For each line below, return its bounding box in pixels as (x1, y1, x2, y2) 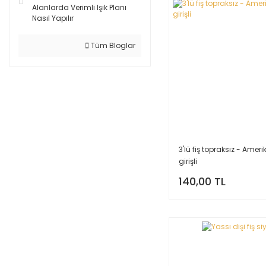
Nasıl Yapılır (32, 13, 74, 23)
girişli (178, 156, 197, 166)
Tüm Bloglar (88, 40, 135, 50)
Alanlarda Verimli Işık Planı (32, 2, 126, 12)
